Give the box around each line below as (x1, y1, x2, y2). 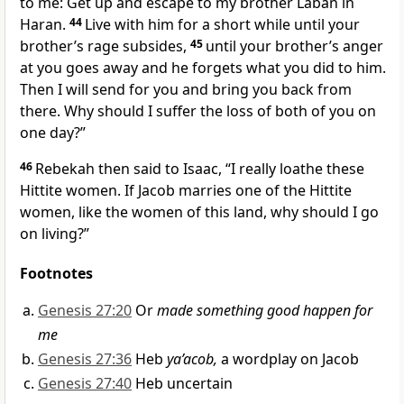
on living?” (20, 224, 89, 244)
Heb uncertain (135, 373, 233, 394)
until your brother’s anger (206, 36, 383, 57)
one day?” (20, 123, 86, 143)
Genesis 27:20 (38, 300, 132, 321)
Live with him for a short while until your (85, 14, 360, 35)
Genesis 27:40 (38, 373, 132, 394)
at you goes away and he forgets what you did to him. (20, 58, 386, 78)
